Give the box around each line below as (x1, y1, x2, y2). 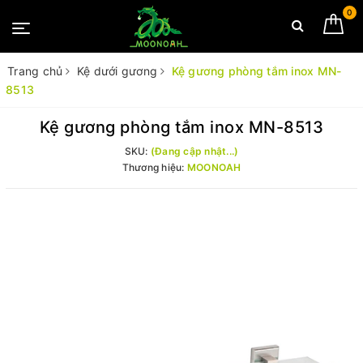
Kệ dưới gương (76, 64, 157, 78)
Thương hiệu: (122, 161, 187, 173)
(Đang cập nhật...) (150, 145, 239, 157)
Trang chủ (7, 64, 63, 78)
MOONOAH (186, 161, 241, 173)
